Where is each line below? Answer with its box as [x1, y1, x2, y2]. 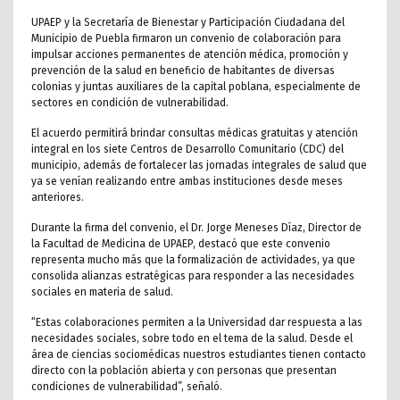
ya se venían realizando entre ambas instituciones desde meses [31, 175, 343, 188]
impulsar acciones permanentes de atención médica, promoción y [31, 48, 348, 62]
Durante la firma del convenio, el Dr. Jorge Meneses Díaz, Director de [31, 221, 362, 235]
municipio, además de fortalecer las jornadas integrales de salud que [31, 159, 367, 172]
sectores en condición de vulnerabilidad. [31, 96, 229, 110]
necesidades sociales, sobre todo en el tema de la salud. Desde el [31, 332, 353, 346]
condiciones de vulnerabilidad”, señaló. [31, 380, 222, 394]
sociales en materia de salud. [31, 286, 173, 299]
